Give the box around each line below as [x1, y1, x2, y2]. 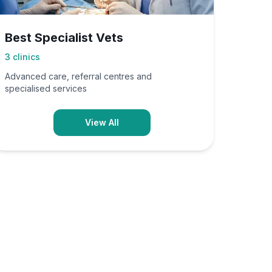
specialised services [5, 83, 87, 93]
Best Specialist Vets [5, 30, 123, 45]
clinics [13, 52, 40, 62]
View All [85, 117, 119, 127]
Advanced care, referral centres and [5, 71, 152, 81]
